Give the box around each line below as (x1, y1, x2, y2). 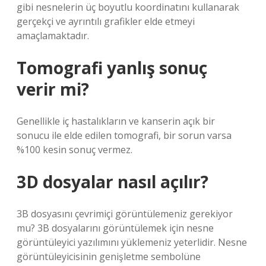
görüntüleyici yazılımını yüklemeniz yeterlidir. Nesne (17, 236, 247, 249)
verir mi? (17, 78, 89, 100)
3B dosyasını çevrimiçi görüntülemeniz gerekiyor (17, 207, 233, 220)
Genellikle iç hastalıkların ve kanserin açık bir (17, 115, 215, 128)
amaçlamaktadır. (17, 29, 89, 42)
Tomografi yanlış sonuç (17, 56, 207, 79)
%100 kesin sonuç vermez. (17, 143, 132, 156)
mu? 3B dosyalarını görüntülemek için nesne (17, 221, 214, 235)
